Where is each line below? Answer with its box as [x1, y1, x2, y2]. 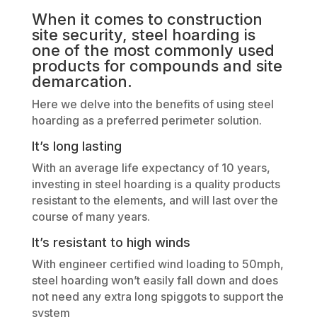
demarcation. [31, 71, 132, 91]
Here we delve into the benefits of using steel [31, 96, 274, 111]
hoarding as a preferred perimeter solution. [31, 113, 262, 127]
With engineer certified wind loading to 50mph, [31, 256, 284, 271]
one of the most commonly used [31, 40, 275, 59]
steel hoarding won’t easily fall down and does [31, 272, 278, 287]
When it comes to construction [31, 9, 263, 28]
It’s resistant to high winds [31, 234, 190, 250]
